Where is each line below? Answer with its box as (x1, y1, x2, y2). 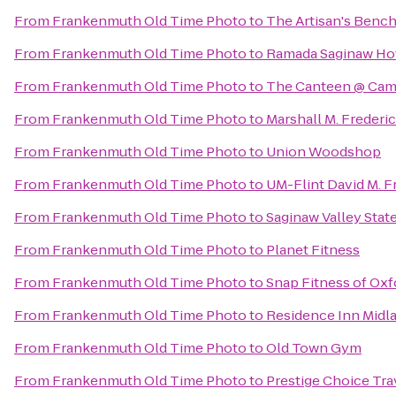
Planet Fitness (266, 240, 360, 259)
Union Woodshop (266, 142, 381, 161)
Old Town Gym (266, 339, 362, 357)
